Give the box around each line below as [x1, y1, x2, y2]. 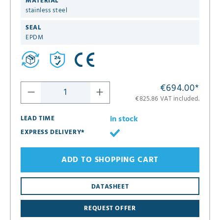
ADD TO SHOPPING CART [61, 153, 159, 166]
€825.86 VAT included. [135, 94, 199, 105]
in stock [110, 113, 138, 126]
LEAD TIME [21, 113, 55, 124]
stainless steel [26, 5, 68, 16]
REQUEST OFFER [84, 203, 136, 214]
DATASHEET [91, 181, 129, 192]
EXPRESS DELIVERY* [21, 127, 85, 138]
